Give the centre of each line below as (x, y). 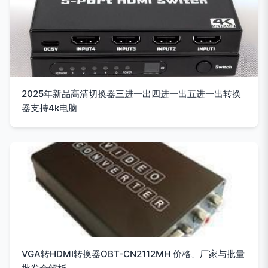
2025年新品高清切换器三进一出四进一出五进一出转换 (131, 94)
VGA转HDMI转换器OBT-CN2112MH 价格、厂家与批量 (133, 254)
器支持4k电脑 (49, 108)
